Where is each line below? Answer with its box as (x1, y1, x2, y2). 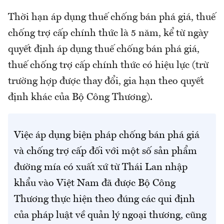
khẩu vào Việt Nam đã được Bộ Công (14, 178, 175, 189)
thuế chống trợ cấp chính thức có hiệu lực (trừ (8, 60, 208, 71)
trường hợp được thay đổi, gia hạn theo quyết (8, 76, 204, 87)
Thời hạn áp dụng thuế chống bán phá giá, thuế (8, 12, 215, 23)
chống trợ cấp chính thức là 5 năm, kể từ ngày (8, 28, 208, 39)
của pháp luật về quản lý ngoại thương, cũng (14, 210, 206, 221)
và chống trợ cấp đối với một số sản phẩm (14, 146, 197, 157)
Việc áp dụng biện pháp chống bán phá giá (14, 130, 199, 141)
